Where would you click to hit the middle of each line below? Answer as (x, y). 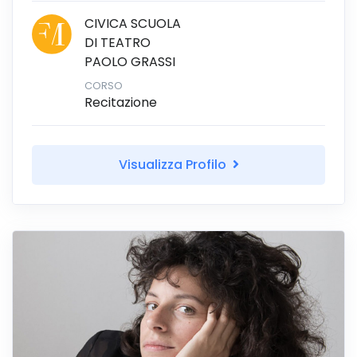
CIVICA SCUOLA (133, 23)
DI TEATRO (118, 42)
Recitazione (121, 102)
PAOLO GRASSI (130, 61)
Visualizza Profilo (174, 164)
